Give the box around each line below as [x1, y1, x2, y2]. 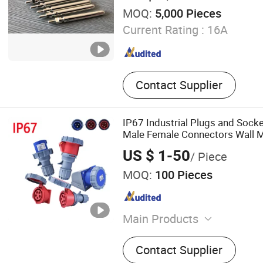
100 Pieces [151, 166, 213, 183]
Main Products [122, 210, 198, 227]
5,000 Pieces [151, 5, 221, 22]
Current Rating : [122, 21, 204, 38]
